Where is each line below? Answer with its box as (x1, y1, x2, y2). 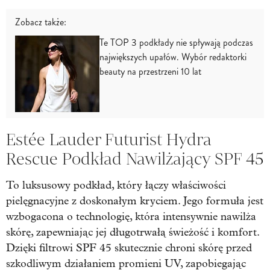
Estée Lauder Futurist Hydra (6, 128, 212, 150)
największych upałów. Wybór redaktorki (99, 49, 246, 64)
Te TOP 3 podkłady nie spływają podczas (99, 35, 253, 49)
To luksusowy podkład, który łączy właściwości (6, 178, 226, 192)
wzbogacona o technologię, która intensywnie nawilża (6, 210, 256, 223)
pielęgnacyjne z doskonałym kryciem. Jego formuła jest (6, 194, 263, 207)
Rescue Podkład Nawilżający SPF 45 (6, 148, 263, 169)
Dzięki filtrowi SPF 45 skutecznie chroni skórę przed (6, 241, 252, 254)
